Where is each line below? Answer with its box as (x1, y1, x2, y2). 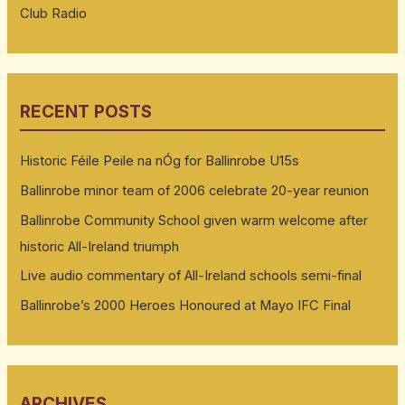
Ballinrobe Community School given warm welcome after (20, 212, 369, 229)
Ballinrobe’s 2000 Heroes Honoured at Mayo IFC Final (20, 297, 352, 314)
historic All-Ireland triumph (20, 238, 180, 255)
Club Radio (20, 5, 88, 23)
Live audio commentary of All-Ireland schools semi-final (20, 268, 363, 285)
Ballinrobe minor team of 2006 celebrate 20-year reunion (20, 182, 370, 199)
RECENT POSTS (20, 101, 153, 123)
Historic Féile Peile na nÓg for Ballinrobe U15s (20, 153, 300, 170)
